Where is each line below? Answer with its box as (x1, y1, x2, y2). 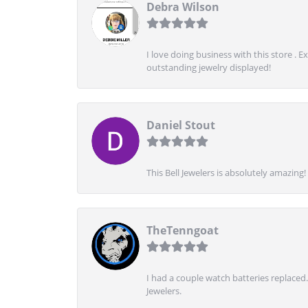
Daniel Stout (146, 117, 215, 133)
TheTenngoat (146, 222, 219, 238)
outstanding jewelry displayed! (146, 60, 271, 74)
